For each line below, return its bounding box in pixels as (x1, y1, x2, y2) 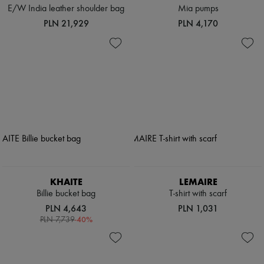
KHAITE (49, 176, 82, 188)
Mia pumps (177, 4, 219, 14)
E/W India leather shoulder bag (8, 4, 124, 14)
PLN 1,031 (178, 203, 218, 214)
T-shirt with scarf (169, 189, 227, 199)
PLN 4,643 (45, 203, 87, 214)
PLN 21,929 (43, 18, 89, 29)
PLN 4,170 (178, 18, 218, 29)
